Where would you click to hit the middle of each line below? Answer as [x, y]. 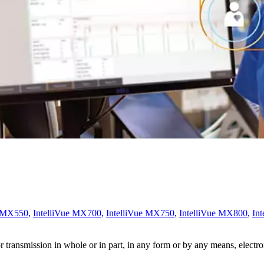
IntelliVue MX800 [213, 213]
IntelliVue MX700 [67, 213]
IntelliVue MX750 [140, 213]
